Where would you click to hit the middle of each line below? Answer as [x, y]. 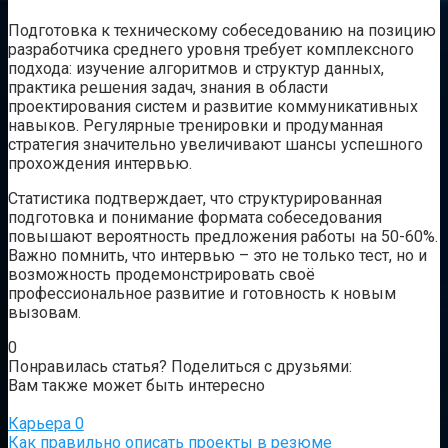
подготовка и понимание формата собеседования [195, 217]
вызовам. [44, 312]
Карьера [39, 423]
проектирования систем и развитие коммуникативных [213, 106]
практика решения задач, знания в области [168, 87]
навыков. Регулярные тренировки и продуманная [195, 125]
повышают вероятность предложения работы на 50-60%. [223, 236]
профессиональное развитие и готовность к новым [202, 293]
